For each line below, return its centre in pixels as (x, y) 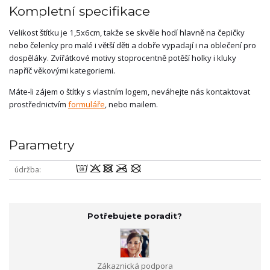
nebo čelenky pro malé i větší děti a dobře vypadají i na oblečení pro (133, 46)
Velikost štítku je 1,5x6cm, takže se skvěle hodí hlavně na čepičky (127, 33)
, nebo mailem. (131, 105)
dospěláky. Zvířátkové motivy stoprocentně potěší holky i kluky (123, 58)
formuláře (86, 105)
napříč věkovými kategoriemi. (62, 71)
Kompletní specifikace (80, 11)
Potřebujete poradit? (135, 216)
